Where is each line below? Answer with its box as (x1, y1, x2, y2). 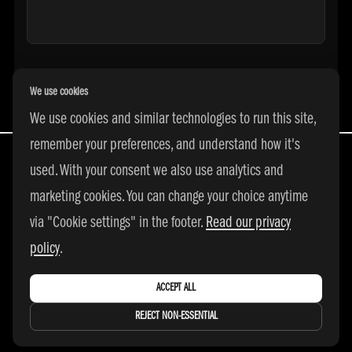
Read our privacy (206, 216, 291, 233)
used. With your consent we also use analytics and (30, 164, 284, 181)
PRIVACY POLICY (88, 238, 168, 255)
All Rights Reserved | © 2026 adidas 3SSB (63, 212, 289, 229)
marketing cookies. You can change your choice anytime (30, 190, 308, 207)
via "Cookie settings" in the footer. (30, 216, 206, 233)
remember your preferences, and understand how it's (30, 138, 300, 155)
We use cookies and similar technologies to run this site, (30, 112, 316, 129)
